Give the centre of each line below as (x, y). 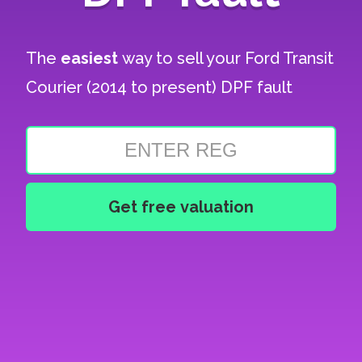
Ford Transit (290, 58)
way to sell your (184, 58)
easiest (92, 58)
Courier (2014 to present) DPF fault (160, 87)
